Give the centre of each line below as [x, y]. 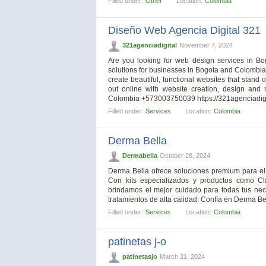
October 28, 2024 [185, 155]
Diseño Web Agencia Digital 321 [184, 30]
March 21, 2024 [182, 256]
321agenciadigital [150, 45]
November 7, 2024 [206, 45]
